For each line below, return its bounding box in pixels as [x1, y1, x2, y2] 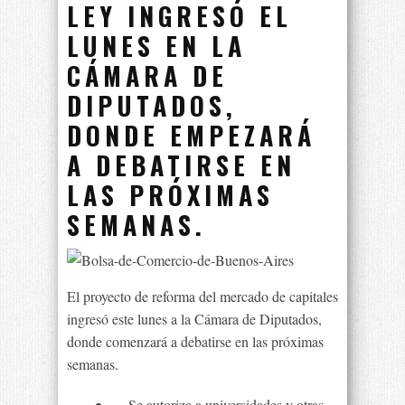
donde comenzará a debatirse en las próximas [67, 332, 324, 351]
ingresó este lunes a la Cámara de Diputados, [67, 309, 322, 328]
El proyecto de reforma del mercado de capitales [67, 287, 338, 306]
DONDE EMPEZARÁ [67, 117, 316, 154]
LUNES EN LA [67, 27, 246, 64]
